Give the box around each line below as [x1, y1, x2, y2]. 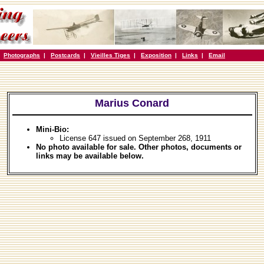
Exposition [141, 52, 171, 58]
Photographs [4, 52, 40, 58]
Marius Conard [95, 97, 169, 109]
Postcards [51, 52, 80, 58]
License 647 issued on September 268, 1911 [59, 134, 211, 143]
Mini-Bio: [35, 125, 69, 134]
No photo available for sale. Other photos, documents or [35, 143, 242, 151]
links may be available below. [35, 151, 144, 160]
